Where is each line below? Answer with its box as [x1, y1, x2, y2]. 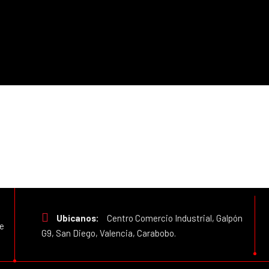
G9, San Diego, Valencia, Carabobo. [41, 228, 176, 238]
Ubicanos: [56, 213, 99, 223]
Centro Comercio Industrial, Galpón [105, 213, 243, 223]
